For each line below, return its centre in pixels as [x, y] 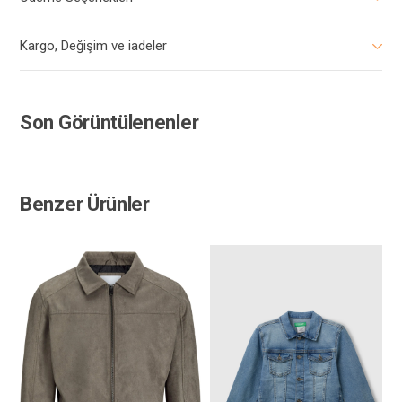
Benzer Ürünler [85, 204]
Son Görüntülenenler [109, 122]
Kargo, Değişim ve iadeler [93, 45]
